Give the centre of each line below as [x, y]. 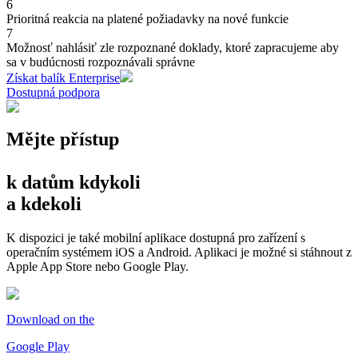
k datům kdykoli [74, 182]
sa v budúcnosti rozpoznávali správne [101, 62]
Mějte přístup [63, 139]
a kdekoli [44, 203]
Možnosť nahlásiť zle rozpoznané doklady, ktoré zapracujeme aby [173, 48]
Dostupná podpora [53, 93]
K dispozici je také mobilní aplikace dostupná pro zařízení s [156, 237]
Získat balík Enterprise [63, 78]
